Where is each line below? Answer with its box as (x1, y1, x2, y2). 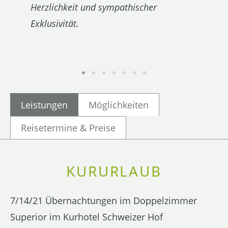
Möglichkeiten (89, 98, 149, 111)
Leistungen (21, 98, 68, 111)
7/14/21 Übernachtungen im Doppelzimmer (10, 194, 197, 207)
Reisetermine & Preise (21, 121, 116, 134)
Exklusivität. (31, 17, 79, 30)
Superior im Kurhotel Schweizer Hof (10, 210, 163, 223)
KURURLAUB (66, 161, 162, 181)
